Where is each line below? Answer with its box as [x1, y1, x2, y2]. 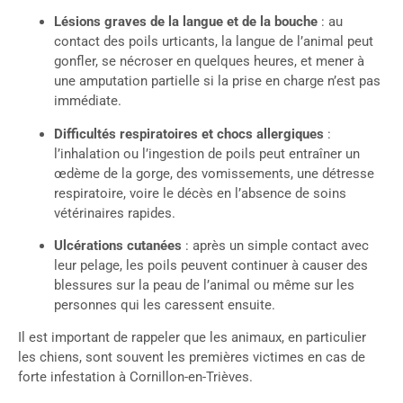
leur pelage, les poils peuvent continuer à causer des [54, 256, 368, 273]
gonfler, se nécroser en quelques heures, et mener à [54, 53, 364, 70]
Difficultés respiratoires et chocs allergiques [54, 125, 324, 142]
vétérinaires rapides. [54, 204, 175, 221]
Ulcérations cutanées [54, 237, 182, 254]
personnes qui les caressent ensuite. [54, 296, 275, 313]
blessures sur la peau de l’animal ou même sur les [54, 276, 354, 293]
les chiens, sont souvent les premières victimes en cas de [18, 349, 365, 366]
